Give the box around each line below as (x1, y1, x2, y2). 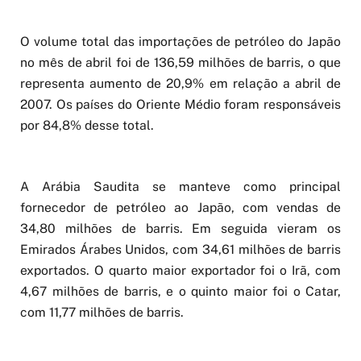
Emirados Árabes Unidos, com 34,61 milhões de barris (20, 241, 341, 257)
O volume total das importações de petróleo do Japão (20, 33, 341, 49)
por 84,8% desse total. (20, 117, 154, 133)
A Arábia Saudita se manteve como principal (20, 178, 341, 194)
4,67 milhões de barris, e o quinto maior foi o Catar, (20, 283, 341, 299)
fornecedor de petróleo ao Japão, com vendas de (20, 199, 341, 215)
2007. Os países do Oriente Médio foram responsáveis (20, 96, 341, 112)
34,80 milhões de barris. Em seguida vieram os (20, 220, 341, 236)
